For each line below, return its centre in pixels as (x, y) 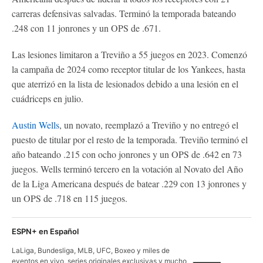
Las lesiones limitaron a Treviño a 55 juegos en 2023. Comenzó (129, 54)
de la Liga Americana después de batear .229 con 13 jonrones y (129, 183)
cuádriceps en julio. (48, 98)
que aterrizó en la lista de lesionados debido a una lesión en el (125, 83)
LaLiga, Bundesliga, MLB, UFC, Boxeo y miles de (91, 250)
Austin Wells (36, 124)
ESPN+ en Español (45, 231)
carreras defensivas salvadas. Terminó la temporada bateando (124, 13)
